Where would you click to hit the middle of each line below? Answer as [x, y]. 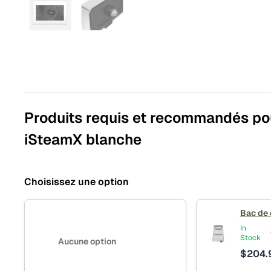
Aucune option [87, 241]
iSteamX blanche [83, 139]
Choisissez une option [77, 181]
